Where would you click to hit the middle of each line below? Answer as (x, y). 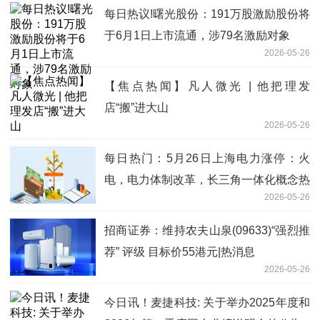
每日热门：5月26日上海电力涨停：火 (207, 158)
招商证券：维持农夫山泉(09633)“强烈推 (207, 230)
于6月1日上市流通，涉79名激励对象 (197, 35)
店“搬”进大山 (136, 107)
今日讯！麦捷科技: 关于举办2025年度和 (207, 302)
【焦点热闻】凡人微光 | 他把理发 (207, 86)
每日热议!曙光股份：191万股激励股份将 (207, 14)
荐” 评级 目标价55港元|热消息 (180, 251)
